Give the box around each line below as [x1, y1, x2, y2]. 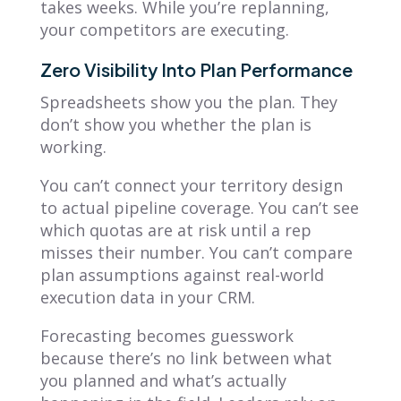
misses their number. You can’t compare [39, 241, 353, 263]
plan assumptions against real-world [39, 263, 324, 286]
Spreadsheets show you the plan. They [39, 90, 337, 113]
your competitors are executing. [39, 18, 289, 40]
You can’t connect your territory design [39, 174, 343, 196]
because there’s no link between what [39, 346, 332, 369]
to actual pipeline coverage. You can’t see [39, 196, 359, 218]
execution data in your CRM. [39, 286, 255, 308]
